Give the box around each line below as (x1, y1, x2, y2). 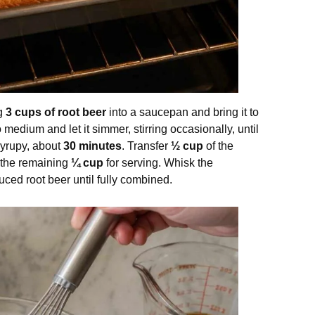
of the (203, 139, 233, 152)
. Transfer (122, 139, 171, 152)
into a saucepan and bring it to (106, 105, 259, 118)
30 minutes (63, 139, 122, 152)
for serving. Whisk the (103, 156, 213, 169)
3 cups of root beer (6, 105, 106, 118)
